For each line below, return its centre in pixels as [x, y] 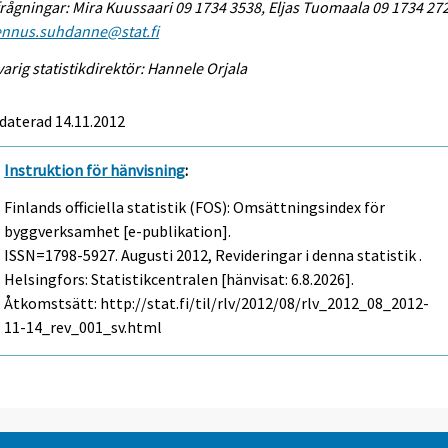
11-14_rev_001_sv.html [83, 326]
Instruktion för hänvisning [95, 170]
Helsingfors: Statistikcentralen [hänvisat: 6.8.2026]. [179, 278]
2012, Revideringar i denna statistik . [298, 254]
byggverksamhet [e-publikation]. [118, 230]
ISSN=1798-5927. [63, 254]
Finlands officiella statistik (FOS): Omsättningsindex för [195, 206]
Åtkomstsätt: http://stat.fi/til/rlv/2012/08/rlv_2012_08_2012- [217, 302]
